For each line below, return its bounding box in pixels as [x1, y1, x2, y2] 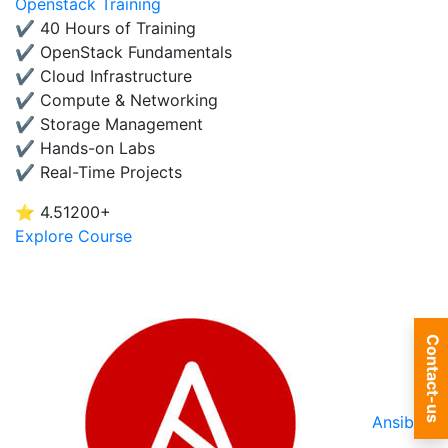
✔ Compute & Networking [15, 90, 218, 110]
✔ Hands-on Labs [15, 138, 155, 158]
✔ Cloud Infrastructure [15, 66, 192, 86]
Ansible [372, 412, 427, 433]
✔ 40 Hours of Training [15, 18, 196, 38]
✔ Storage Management [15, 114, 203, 134]
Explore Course [15, 226, 132, 246]
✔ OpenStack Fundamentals [15, 42, 232, 62]
